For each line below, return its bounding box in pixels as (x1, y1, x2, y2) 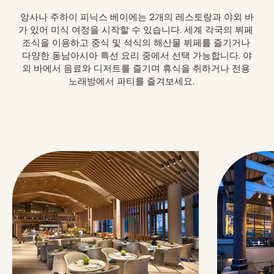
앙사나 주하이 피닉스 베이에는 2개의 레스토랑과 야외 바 (20, 9, 254, 22)
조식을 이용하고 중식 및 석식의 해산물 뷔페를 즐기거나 (21, 35, 250, 48)
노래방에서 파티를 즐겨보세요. (194, 73, 206, 86)
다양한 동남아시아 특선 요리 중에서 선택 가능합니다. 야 (22, 48, 252, 61)
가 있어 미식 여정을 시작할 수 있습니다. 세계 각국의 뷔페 (18, 22, 253, 35)
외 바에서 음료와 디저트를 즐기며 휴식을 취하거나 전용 (21, 61, 250, 73)
